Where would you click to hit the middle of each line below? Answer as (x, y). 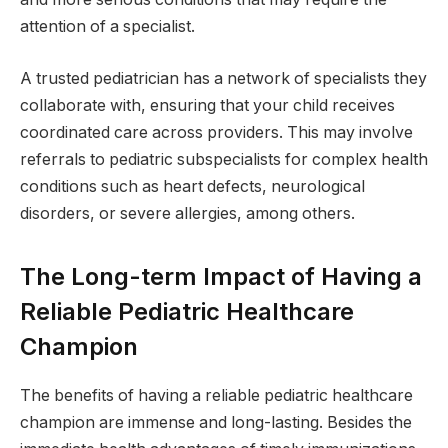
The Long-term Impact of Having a (221, 277)
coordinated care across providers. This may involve (216, 133)
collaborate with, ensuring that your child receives (207, 106)
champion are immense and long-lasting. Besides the (216, 423)
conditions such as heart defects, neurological (192, 187)
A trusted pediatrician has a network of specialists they (223, 79)
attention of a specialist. (107, 27)
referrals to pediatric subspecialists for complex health (224, 160)
